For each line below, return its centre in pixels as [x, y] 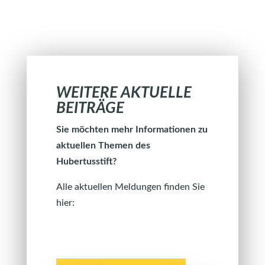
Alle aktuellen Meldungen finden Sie [130, 187]
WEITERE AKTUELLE [124, 93]
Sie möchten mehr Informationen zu [132, 130]
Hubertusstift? [86, 161]
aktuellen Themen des [103, 146]
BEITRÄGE [90, 108]
